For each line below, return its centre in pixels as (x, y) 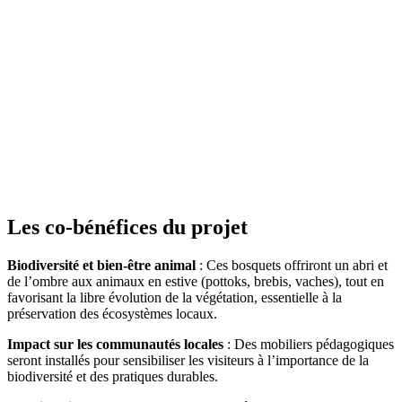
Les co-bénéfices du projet (133, 227)
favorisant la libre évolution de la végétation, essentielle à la (175, 298)
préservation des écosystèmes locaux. (112, 314)
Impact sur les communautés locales (115, 345)
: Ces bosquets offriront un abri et (292, 266)
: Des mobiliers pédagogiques (309, 345)
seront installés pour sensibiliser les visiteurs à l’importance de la (188, 361)
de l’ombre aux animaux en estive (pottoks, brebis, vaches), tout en (196, 282)
